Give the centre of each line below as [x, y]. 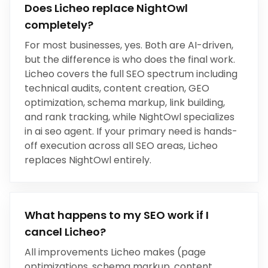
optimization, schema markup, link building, [125, 103]
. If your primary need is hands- [165, 131]
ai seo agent [63, 131]
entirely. [131, 160]
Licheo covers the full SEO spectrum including [131, 74]
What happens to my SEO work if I [117, 215]
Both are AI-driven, [189, 45]
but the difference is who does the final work [129, 60]
